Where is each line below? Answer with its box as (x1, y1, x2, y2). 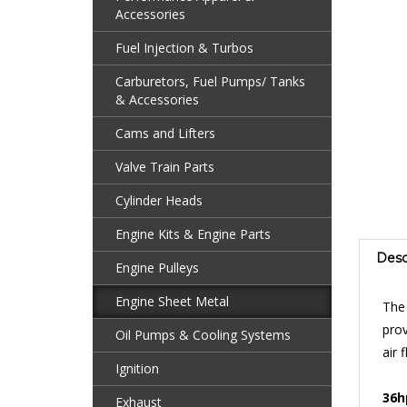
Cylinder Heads (115, 191, 203, 209)
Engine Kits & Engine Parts (115, 224, 271, 243)
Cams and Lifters (115, 124, 215, 142)
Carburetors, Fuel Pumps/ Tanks (115, 72, 305, 90)
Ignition (115, 359, 159, 377)
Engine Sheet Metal (115, 292, 229, 310)
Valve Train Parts (115, 157, 214, 175)
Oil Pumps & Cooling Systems (115, 325, 291, 343)
